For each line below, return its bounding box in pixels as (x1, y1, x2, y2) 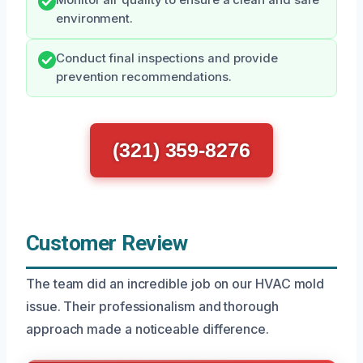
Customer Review (26, 231, 188, 256)
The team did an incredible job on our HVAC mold (26, 275, 325, 293)
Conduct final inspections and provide (56, 51, 279, 66)
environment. (56, 11, 134, 27)
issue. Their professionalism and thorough (26, 298, 279, 315)
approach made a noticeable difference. (26, 321, 269, 338)
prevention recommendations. (56, 70, 232, 85)
